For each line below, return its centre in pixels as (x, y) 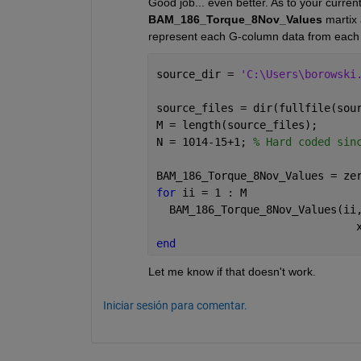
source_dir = (198, 75)
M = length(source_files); (237, 125)
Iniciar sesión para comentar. (175, 306)
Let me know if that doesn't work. (232, 272)
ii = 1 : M (214, 193)
